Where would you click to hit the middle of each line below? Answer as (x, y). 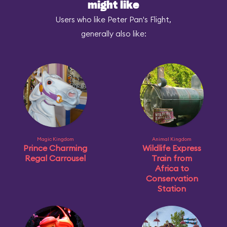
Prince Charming (55, 148)
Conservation (172, 178)
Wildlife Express (172, 148)
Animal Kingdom (172, 139)
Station (172, 188)
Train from (172, 158)
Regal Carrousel (55, 158)
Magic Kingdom (55, 139)
